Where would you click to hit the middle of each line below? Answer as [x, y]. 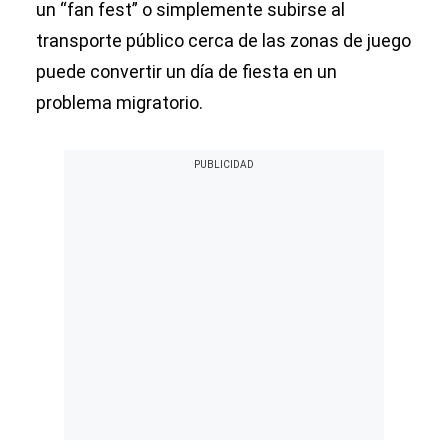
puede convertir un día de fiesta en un [186, 71]
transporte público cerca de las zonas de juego [223, 40]
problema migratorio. [119, 102]
